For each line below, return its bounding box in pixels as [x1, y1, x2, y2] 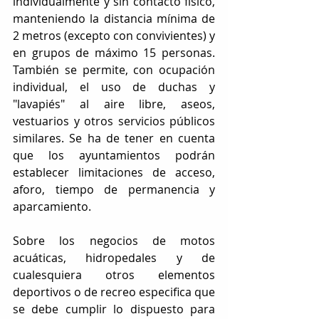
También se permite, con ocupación [13, 61, 215, 78]
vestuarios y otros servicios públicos [13, 113, 215, 129]
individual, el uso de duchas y [13, 78, 215, 95]
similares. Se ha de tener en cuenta [13, 130, 215, 146]
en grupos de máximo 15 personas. [13, 44, 215, 61]
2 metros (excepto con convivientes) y [13, 27, 215, 43]
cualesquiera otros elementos [13, 266, 215, 283]
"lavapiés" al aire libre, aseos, [13, 95, 215, 112]
